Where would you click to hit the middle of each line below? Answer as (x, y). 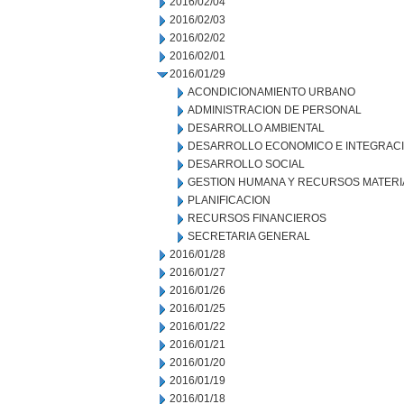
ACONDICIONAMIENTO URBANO (271, 92)
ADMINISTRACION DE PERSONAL (275, 110)
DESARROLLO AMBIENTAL (256, 128)
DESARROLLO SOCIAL (246, 164)
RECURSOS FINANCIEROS (257, 218)
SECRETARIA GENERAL (249, 236)
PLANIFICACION (229, 200)
